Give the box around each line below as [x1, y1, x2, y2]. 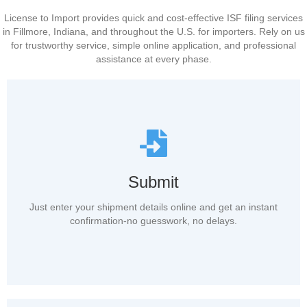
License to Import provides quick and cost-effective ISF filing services [4, 12, 303, 23]
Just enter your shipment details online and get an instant [29, 201, 278, 213]
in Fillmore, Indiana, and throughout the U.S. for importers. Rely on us [2, 25, 305, 37]
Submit [128, 173, 179, 192]
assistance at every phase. [95, 53, 212, 64]
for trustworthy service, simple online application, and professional [11, 39, 296, 51]
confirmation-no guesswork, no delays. [70, 215, 237, 227]
